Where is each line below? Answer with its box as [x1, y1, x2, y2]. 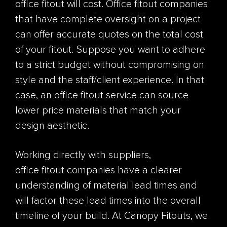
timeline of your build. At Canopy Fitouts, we [15, 211, 208, 221]
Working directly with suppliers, [15, 150, 151, 161]
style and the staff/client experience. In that [15, 75, 204, 86]
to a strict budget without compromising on [15, 60, 204, 70]
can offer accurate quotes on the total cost [15, 29, 203, 40]
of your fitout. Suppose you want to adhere [15, 45, 205, 55]
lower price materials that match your [15, 105, 181, 116]
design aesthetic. [15, 121, 94, 131]
